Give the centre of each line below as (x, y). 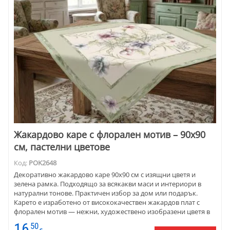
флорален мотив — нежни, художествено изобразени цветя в (112, 212)
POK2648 (43, 163)
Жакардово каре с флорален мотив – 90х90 (110, 135)
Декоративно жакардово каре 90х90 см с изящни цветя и (105, 175)
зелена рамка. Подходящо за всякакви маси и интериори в (108, 184)
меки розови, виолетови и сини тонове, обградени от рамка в (113, 221)
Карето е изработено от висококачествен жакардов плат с (107, 203)
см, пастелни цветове (62, 147)
